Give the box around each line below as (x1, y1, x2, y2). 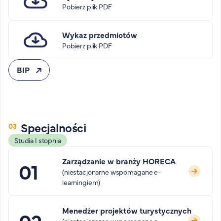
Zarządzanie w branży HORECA (62, 155, 176, 166)
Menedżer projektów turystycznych (62, 205, 191, 216)
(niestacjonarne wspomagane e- (62, 167, 161, 177)
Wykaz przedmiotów (62, 29, 137, 40)
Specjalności (21, 119, 86, 135)
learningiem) (62, 177, 101, 187)
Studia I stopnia (14, 135, 61, 145)
